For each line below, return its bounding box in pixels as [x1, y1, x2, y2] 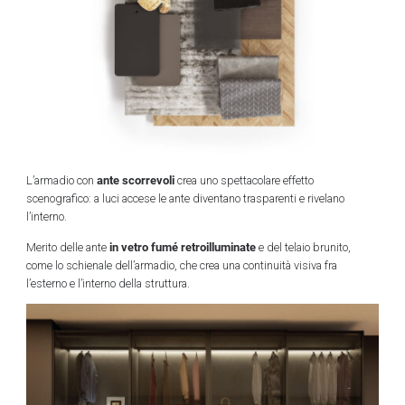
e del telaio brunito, [255, 240, 351, 254]
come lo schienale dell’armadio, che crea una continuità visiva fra [25, 258, 337, 272]
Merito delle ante [25, 240, 109, 254]
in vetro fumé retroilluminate [108, 238, 256, 254]
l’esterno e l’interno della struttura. [25, 276, 190, 290]
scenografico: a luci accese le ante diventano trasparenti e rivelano [25, 191, 344, 205]
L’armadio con [25, 173, 97, 187]
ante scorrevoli [96, 171, 174, 187]
